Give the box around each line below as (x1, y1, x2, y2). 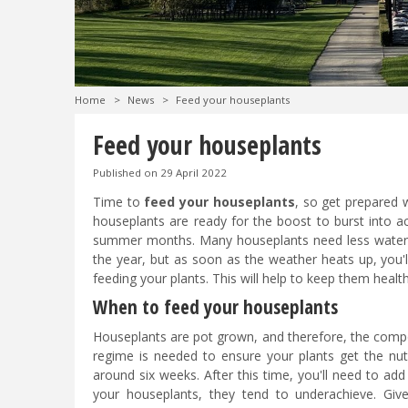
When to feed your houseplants (93, 294, 338, 321)
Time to (93, 193, 145, 211)
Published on (93, 166, 160, 179)
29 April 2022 (160, 166, 227, 179)
